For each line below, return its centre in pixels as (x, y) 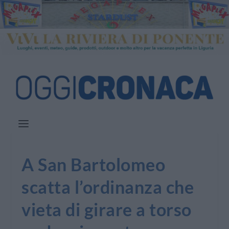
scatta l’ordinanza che (108, 187)
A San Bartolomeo (94, 165)
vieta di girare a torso (107, 210)
